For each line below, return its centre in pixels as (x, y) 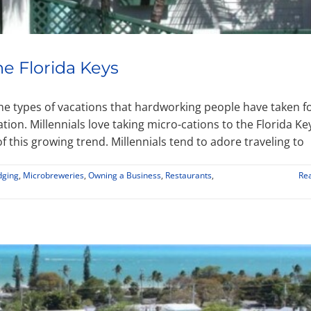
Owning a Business (125, 176)
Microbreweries (53, 176)
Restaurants (188, 176)
